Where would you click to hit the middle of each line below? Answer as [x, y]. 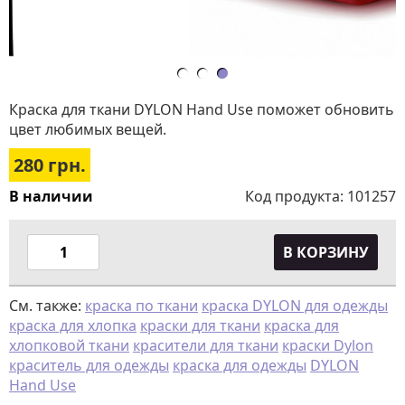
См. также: [47, 306]
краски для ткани [200, 325]
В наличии [51, 196]
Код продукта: [296, 196]
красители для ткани [206, 345]
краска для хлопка [73, 325]
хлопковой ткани [69, 345]
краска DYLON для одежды [295, 306]
